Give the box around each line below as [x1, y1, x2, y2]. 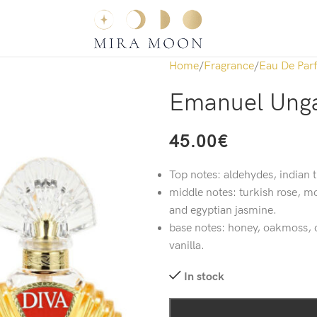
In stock [184, 270, 224, 284]
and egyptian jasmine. [169, 204, 277, 217]
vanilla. [169, 239, 204, 253]
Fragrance [204, 59, 254, 73]
